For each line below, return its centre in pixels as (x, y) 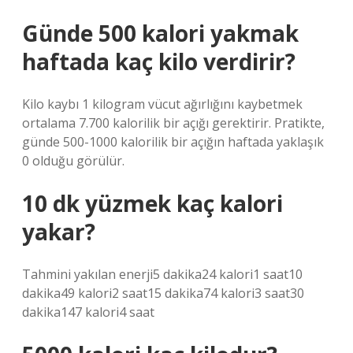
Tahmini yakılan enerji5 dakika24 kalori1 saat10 (162, 274)
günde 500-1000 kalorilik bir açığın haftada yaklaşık (173, 142)
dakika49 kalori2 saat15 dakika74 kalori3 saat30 (163, 293)
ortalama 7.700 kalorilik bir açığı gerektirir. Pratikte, (173, 123)
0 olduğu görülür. (73, 161)
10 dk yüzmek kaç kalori (152, 203)
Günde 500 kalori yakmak (160, 33)
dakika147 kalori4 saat (88, 312)
